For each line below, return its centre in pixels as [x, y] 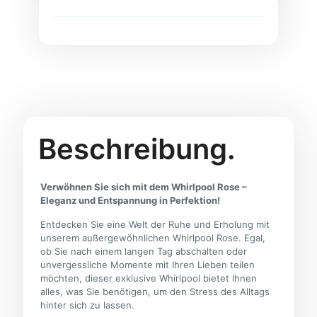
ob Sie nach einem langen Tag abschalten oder [144, 252]
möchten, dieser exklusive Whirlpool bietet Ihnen [149, 278]
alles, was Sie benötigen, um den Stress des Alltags [155, 292]
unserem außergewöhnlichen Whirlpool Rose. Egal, [153, 238]
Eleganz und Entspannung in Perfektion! [131, 201]
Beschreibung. [137, 149]
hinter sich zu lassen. [88, 305]
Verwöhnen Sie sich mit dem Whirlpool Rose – [144, 187]
